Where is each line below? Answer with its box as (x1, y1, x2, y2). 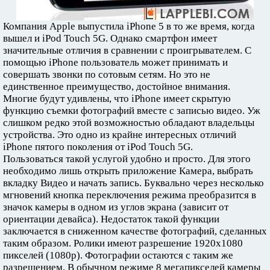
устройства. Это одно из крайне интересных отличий (3, 129, 236, 140)
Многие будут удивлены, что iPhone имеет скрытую (3, 93, 231, 104)
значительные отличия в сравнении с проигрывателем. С (3, 45, 251, 56)
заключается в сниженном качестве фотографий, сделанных (3, 225, 267, 237)
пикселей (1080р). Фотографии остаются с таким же (3, 250, 233, 261)
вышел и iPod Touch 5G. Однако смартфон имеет (3, 33, 217, 44)
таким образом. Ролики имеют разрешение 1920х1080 (3, 237, 243, 249)
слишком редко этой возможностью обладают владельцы (3, 117, 254, 128)
